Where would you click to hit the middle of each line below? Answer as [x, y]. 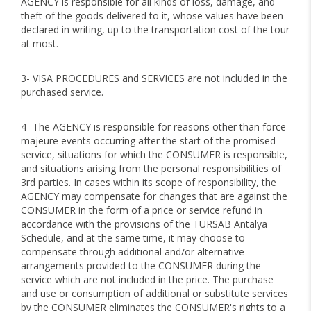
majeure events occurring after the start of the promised [148, 141]
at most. [40, 43]
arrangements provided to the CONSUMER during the [141, 266]
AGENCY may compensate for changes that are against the [154, 196]
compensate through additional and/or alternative [133, 252]
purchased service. [62, 92]
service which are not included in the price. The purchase [147, 279]
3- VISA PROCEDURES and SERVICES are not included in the [154, 78]
